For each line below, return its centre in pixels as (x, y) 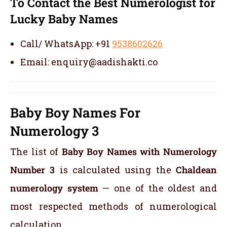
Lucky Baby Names (64, 19)
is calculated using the (118, 170)
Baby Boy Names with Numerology (139, 152)
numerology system (54, 188)
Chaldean (197, 170)
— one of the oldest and (158, 188)
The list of (36, 152)
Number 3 (35, 170)
